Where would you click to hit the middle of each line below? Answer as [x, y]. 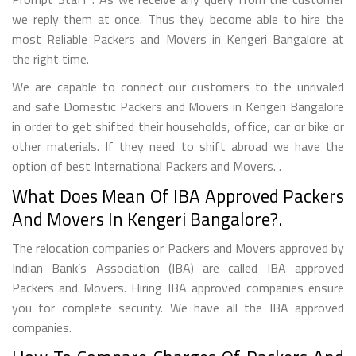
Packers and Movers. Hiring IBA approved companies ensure [178, 287]
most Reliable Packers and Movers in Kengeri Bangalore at [178, 39]
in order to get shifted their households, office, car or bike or [178, 126]
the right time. [50, 58]
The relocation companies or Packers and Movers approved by [178, 248]
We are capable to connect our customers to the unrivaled [178, 86]
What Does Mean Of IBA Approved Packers [178, 195]
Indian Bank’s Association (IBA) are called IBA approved [178, 267]
